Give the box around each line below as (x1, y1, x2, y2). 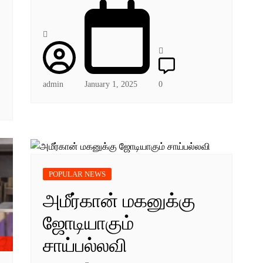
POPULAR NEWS (49, 169, 106, 178)
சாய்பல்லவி (43, 234, 128, 256)
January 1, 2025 (85, 79, 138, 89)
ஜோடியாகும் (43, 212, 134, 234)
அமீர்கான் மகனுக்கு (43, 190, 196, 211)
